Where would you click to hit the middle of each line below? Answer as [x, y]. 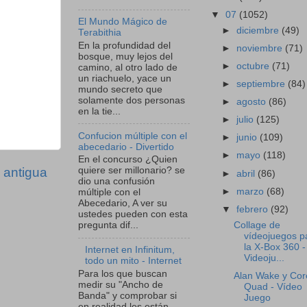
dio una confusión [116, 182]
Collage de [257, 225]
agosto [253, 102]
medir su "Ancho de [121, 284]
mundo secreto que [120, 89]
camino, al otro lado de [128, 67]
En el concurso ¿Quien [128, 160]
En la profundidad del [124, 45]
